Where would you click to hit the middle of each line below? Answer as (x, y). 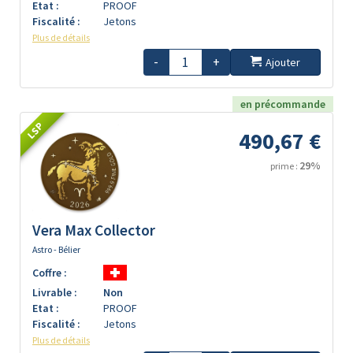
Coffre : (50, 272)
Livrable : (55, 292)
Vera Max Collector (94, 230)
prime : (285, 165)
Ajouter (283, 62)
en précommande (283, 104)
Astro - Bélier (56, 249)
